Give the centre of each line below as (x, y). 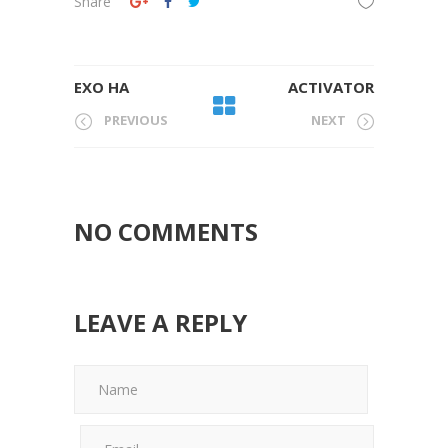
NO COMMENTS (166, 231)
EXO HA (101, 87)
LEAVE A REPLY (160, 322)
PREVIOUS (136, 120)
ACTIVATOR (331, 87)
